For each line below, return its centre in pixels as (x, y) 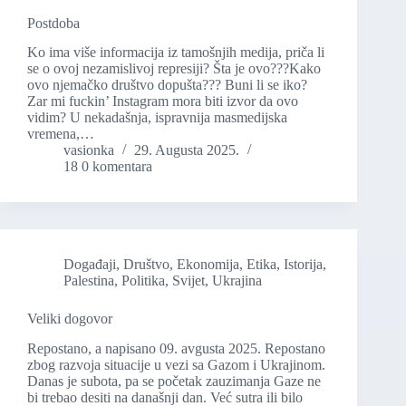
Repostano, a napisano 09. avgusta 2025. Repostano (176, 349)
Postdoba (53, 23)
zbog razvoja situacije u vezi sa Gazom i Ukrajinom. (176, 365)
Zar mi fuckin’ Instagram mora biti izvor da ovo (163, 101)
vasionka (89, 150)
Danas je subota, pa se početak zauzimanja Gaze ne (174, 382)
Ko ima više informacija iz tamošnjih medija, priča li (176, 53)
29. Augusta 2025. (187, 150)
